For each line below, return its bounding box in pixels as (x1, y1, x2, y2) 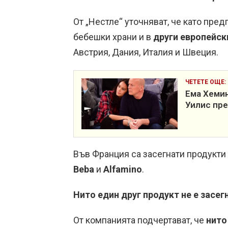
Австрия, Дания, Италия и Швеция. (73, 47, 218, 58)
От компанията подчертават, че (73, 215, 206, 225)
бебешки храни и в (73, 32, 153, 42)
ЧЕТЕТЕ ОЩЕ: (185, 78, 226, 85)
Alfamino (103, 164, 142, 175)
